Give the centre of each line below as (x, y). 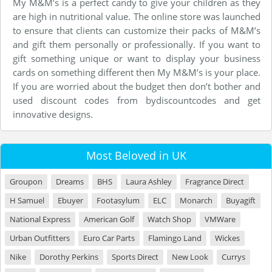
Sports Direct (135, 257)
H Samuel (27, 200)
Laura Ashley (149, 182)
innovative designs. (53, 114)
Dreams (70, 182)
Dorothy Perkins (69, 257)
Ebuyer (70, 200)
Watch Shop (169, 219)
